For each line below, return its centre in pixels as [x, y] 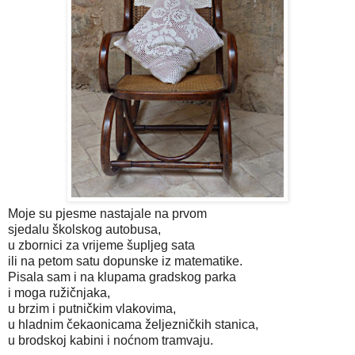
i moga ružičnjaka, [59, 292]
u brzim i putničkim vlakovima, [92, 308]
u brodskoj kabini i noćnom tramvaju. [111, 340]
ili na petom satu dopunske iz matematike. [125, 261]
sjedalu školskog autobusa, [84, 229]
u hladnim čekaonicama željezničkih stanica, [133, 324]
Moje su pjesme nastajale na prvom [107, 213]
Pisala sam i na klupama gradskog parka [122, 277]
